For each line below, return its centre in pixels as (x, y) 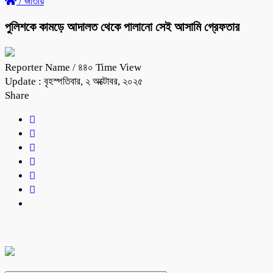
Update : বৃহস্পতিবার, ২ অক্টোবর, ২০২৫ (74, 81)
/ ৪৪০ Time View (107, 67)
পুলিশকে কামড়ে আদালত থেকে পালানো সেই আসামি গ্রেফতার (122, 27)
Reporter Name (39, 67)
